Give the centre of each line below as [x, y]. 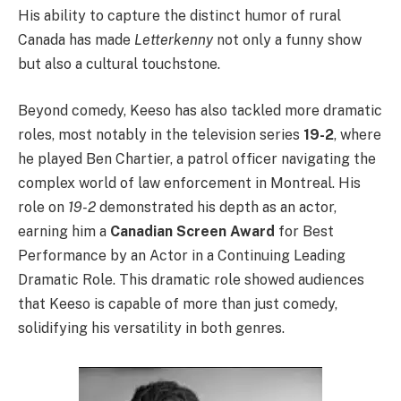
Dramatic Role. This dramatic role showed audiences [191, 279]
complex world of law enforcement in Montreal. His [189, 183]
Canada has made [76, 40]
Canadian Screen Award [192, 231]
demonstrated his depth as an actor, [216, 207]
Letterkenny [174, 40]
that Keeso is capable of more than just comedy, [178, 303]
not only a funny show [287, 40]
